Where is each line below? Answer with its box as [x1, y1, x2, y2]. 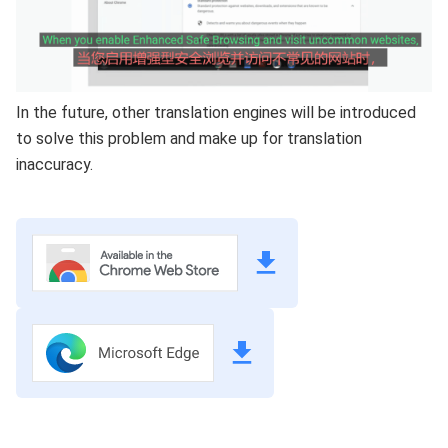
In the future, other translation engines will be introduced [16, 103, 416, 123]
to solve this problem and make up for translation [16, 129, 362, 149]
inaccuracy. [16, 155, 93, 175]
